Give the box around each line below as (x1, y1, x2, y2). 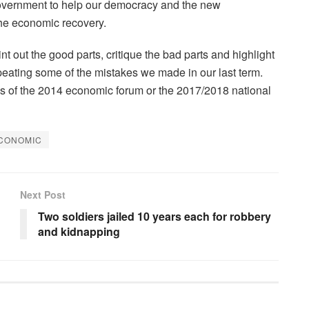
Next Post (20, 188, 66, 202)
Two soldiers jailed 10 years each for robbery (38, 208, 271, 225)
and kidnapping (38, 223, 120, 240)
